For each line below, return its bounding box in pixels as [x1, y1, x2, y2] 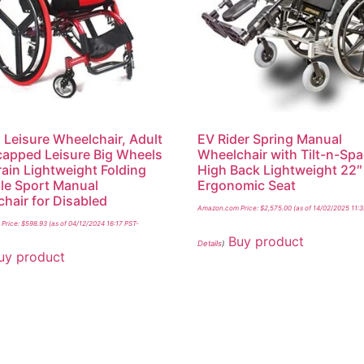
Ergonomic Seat [197, 176, 297, 193]
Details [197, 238, 223, 248]
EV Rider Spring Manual [197, 130, 343, 147]
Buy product [228, 232, 305, 249]
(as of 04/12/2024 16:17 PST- [46, 219, 139, 227]
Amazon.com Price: [197, 203, 261, 212]
